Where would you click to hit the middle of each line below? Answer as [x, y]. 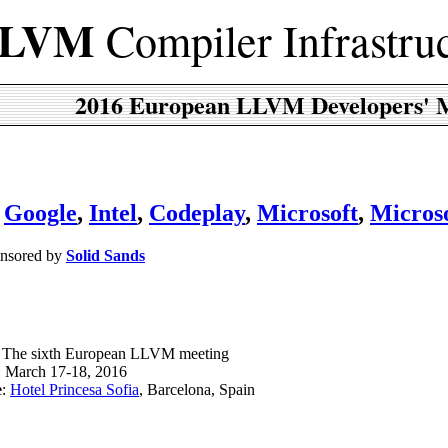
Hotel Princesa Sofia [74, 389]
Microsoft [307, 212]
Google [40, 212]
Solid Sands [105, 255]
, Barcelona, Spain [197, 389]
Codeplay [197, 212]
